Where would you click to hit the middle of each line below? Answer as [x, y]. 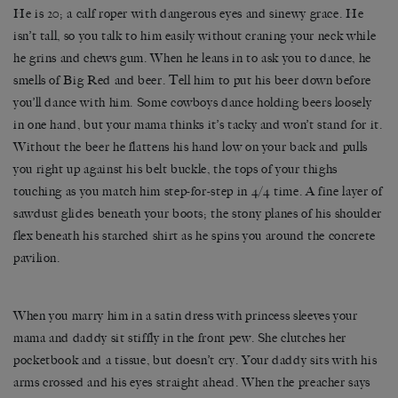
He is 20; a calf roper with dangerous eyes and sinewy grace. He [189, 14]
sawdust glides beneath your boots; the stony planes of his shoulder [198, 214]
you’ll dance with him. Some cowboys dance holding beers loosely [193, 103]
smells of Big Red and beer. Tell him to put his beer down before [192, 81]
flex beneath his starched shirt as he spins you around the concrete [195, 236]
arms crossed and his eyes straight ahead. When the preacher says [192, 383]
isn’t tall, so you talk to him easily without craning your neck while [195, 36]
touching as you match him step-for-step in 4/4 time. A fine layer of [198, 192]
